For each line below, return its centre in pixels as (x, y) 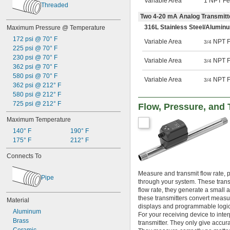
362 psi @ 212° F (37, 85)
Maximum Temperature (39, 120)
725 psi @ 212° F (37, 104)
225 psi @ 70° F (35, 48)
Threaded (55, 5)
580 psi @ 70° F (35, 76)
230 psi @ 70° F (35, 57)
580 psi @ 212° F (37, 94)
